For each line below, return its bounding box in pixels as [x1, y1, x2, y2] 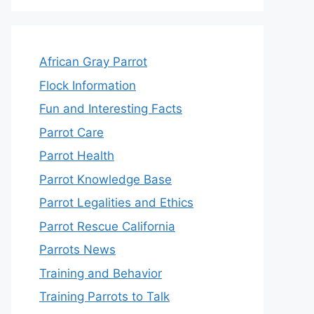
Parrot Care [39, 125, 104, 139]
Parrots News [39, 243, 116, 257]
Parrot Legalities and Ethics [39, 196, 193, 210]
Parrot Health [39, 149, 114, 163]
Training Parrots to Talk [39, 289, 170, 303]
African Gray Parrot [39, 55, 147, 69]
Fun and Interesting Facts [39, 102, 182, 116]
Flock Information [39, 78, 136, 93]
